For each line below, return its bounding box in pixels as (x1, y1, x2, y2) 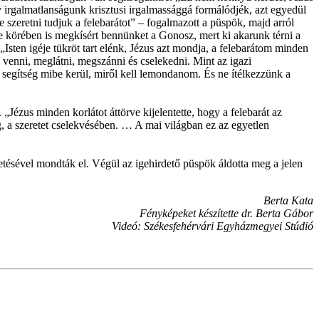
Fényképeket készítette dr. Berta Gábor (140, 206, 313, 219)
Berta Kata (263, 194, 313, 206)
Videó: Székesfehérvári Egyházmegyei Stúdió (112, 219, 313, 232)
